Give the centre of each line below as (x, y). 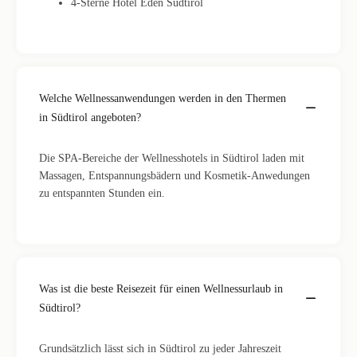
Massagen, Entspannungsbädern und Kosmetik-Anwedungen (175, 176)
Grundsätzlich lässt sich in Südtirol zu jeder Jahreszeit (160, 349)
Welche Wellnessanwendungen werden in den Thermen (163, 98)
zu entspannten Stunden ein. (102, 193)
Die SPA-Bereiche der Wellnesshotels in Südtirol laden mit (172, 158)
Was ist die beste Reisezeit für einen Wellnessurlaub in (161, 289)
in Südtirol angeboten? (90, 118)
